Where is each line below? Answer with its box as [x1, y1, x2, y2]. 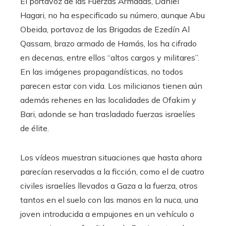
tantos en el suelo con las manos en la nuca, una [20, 195, 198, 205]
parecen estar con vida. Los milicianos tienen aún [20, 81, 202, 91]
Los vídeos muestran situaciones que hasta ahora [20, 152, 202, 163]
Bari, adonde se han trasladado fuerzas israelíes [20, 109, 195, 120]
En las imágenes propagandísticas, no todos [20, 67, 183, 77]
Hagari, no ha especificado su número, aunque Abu [20, 10, 205, 21]
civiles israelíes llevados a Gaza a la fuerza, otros [20, 181, 198, 191]
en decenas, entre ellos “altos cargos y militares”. [20, 52, 199, 63]
